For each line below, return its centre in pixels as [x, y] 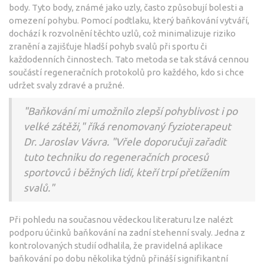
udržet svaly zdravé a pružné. [67, 85]
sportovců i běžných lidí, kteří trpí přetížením [126, 172]
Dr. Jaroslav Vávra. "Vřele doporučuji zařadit [125, 141]
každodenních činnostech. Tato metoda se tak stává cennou [129, 59]
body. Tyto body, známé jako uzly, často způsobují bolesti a [126, 7]
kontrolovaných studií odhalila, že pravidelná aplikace [116, 245]
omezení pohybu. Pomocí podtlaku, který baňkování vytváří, [129, 20]
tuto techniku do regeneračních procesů [116, 157]
